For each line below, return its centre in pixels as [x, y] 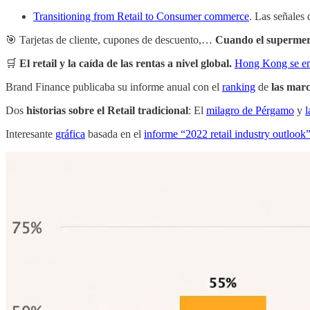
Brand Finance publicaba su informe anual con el [114, 86]
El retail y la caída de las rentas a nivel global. [127, 63]
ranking [239, 86]
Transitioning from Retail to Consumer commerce [141, 16]
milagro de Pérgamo [250, 110]
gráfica [70, 134]
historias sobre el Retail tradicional [107, 110]
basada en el [115, 134]
